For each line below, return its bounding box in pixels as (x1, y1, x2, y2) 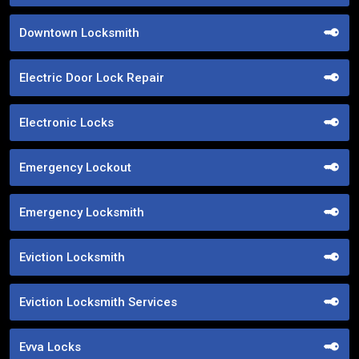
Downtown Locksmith (19, 25, 139, 40)
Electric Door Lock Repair (19, 70, 164, 85)
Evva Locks (19, 339, 81, 354)
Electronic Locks (19, 115, 114, 130)
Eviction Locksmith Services (19, 294, 177, 309)
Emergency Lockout (19, 159, 131, 175)
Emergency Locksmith (19, 204, 144, 220)
